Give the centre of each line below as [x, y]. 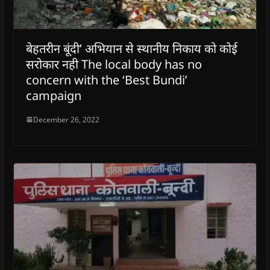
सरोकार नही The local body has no [114, 64]
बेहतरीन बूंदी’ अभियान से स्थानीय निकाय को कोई [131, 48]
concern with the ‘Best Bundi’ [106, 80]
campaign [53, 95]
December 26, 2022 [66, 119]
